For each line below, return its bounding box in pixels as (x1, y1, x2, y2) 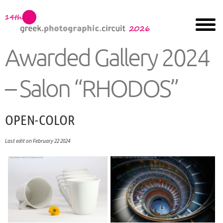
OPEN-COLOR (5, 111, 75, 127)
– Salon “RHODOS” (5, 73, 178, 102)
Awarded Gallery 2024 (5, 42, 209, 71)
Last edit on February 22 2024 (5, 137, 70, 144)
